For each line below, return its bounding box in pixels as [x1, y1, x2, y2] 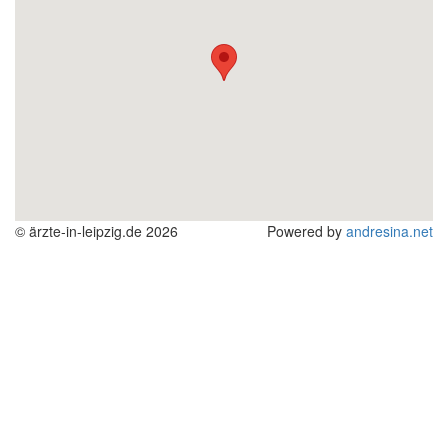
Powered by [267, 221, 346, 241]
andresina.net [346, 221, 433, 241]
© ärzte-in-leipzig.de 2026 [15, 221, 178, 241]
